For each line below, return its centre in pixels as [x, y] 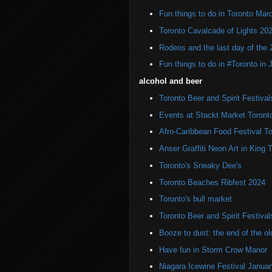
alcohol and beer [171, 81]
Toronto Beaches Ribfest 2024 [212, 182]
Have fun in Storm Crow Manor [213, 250]
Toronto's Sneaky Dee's [200, 165]
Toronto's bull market [195, 199]
